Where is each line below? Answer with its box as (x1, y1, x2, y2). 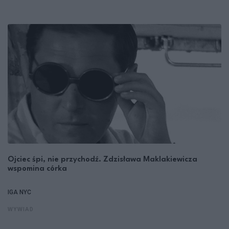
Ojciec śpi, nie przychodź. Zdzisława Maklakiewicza (8, 156, 197, 164)
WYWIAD (8, 207, 34, 213)
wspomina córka (8, 165, 67, 173)
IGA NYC (8, 189, 31, 196)
